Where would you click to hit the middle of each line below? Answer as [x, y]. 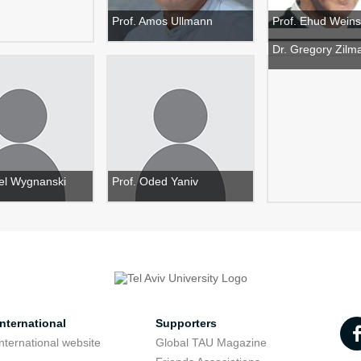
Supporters [186, 323]
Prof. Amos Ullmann [162, 21]
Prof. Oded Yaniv [155, 181]
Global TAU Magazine [211, 342]
